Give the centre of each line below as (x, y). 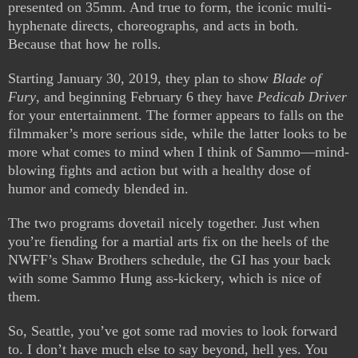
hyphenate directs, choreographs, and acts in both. (153, 26)
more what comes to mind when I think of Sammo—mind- (179, 152)
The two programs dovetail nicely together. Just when (164, 223)
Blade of (297, 79)
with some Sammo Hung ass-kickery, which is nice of (165, 278)
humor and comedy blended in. (98, 189)
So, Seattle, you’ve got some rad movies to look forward (173, 331)
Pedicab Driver (302, 97)
